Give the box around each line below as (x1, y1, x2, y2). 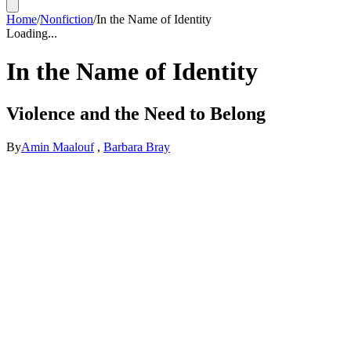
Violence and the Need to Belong (6, 103, 266, 124)
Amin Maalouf (21, 139, 94, 154)
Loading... (6, 27, 57, 40)
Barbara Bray (103, 139, 170, 154)
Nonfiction (40, 13, 93, 26)
